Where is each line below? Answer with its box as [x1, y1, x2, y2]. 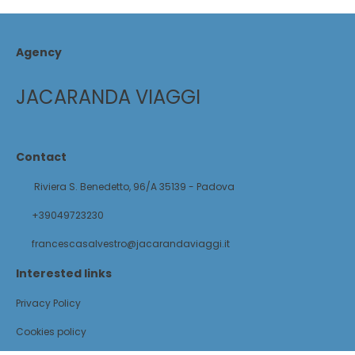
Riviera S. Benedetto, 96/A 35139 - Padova [32, 180, 235, 193]
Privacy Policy [16, 296, 81, 310]
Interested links [16, 265, 112, 281]
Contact [16, 149, 67, 165]
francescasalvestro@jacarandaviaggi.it [32, 237, 230, 250]
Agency [16, 44, 62, 60]
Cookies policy [16, 325, 86, 338]
